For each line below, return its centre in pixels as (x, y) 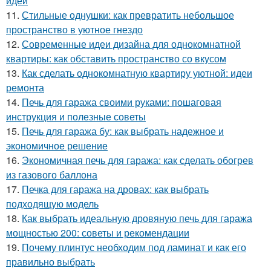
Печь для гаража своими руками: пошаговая (122, 102)
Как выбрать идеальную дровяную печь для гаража (137, 218)
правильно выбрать (51, 261)
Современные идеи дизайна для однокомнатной (131, 44)
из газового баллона (52, 174)
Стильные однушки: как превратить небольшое (128, 15)
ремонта (25, 87)
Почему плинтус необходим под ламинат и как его (134, 247)
